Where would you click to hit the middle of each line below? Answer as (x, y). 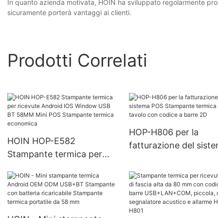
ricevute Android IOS (50, 167)
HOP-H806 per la (163, 132)
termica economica (47, 207)
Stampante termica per (55, 154)
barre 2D (147, 185)
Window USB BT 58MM (55, 181)
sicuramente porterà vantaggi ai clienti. (69, 13)
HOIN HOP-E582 (41, 141)
